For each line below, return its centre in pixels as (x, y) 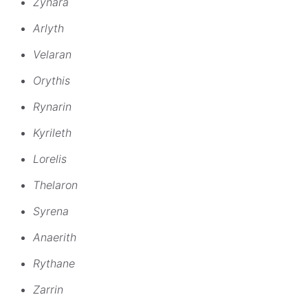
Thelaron (55, 185)
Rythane (54, 263)
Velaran (52, 54)
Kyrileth (52, 132)
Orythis (52, 80)
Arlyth (48, 28)
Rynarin (52, 106)
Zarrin (48, 289)
